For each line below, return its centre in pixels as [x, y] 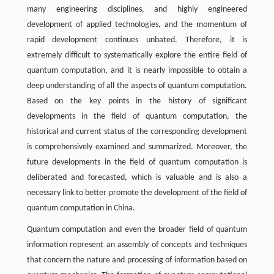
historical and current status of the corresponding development [137, 132]
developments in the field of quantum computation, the [137, 117]
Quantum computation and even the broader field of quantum [137, 230]
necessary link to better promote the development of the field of [137, 193]
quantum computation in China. [81, 208]
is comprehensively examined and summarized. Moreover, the [137, 147]
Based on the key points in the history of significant [137, 101]
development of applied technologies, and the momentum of [137, 25]
